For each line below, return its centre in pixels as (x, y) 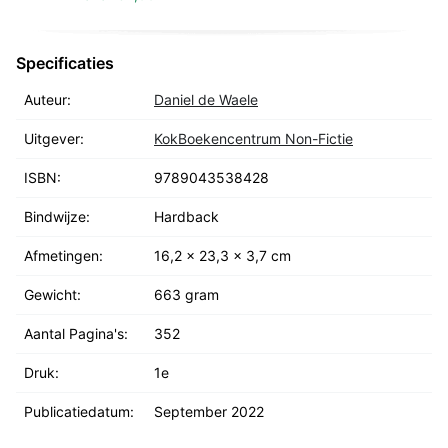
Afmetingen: (63, 255)
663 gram (186, 294)
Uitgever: (54, 138)
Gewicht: (52, 294)
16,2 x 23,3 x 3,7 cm (222, 255)
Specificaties (65, 62)
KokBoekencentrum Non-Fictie (253, 138)
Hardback (186, 216)
